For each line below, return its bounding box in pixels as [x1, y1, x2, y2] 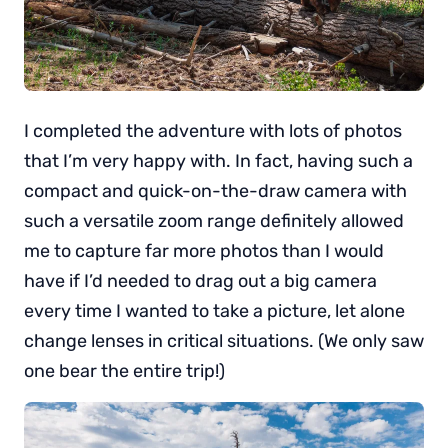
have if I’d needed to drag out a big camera [24, 269, 377, 292]
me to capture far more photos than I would [24, 239, 384, 262]
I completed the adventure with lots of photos [24, 119, 402, 142]
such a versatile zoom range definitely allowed [24, 209, 404, 232]
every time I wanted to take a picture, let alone [24, 299, 405, 322]
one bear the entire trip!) [24, 359, 225, 382]
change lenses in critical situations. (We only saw [24, 329, 424, 352]
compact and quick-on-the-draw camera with [24, 179, 407, 202]
